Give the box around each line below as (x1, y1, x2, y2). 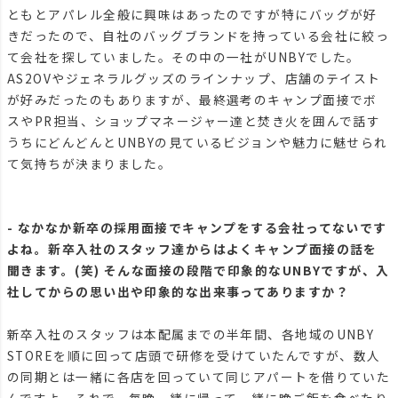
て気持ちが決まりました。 (7, 154, 172, 172)
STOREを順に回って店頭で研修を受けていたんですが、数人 (7, 346, 381, 364)
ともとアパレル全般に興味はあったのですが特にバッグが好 (7, 4, 378, 23)
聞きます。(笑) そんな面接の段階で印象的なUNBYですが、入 (7, 260, 390, 279)
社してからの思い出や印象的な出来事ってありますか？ (7, 282, 349, 300)
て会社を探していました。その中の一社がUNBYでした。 (7, 47, 361, 66)
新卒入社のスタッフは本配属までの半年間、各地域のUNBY (7, 324, 375, 343)
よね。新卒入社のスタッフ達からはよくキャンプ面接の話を (7, 239, 378, 258)
